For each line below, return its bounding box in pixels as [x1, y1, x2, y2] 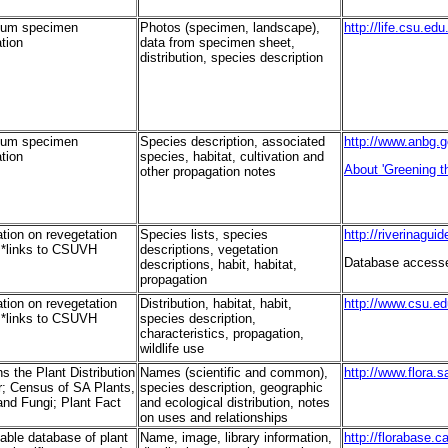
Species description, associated [140, 134, 325, 150]
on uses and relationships [140, 410, 288, 426]
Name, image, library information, [140, 430, 332, 446]
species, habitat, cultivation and [140, 149, 324, 165]
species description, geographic [140, 380, 323, 396]
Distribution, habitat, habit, [140, 296, 292, 312]
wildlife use [140, 341, 204, 357]
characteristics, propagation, [140, 326, 304, 342]
